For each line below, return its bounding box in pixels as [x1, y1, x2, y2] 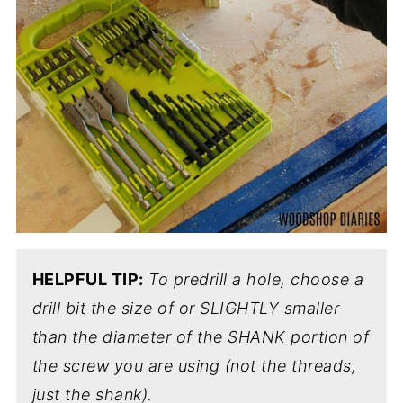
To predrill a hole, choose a [148, 270, 364, 289]
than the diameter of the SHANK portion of [31, 327, 370, 346]
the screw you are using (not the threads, [31, 356, 357, 375]
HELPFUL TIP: [31, 270, 144, 289]
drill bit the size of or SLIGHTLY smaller [31, 299, 340, 318]
